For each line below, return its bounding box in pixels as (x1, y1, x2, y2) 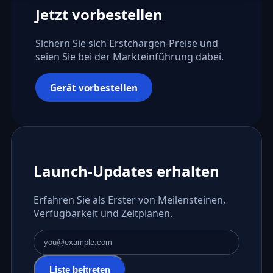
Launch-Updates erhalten (33, 161, 219, 182)
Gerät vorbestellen (49, 81, 138, 94)
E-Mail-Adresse (32, 256, 101, 270)
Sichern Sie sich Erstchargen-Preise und (35, 37, 218, 51)
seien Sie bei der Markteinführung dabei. (35, 50, 224, 64)
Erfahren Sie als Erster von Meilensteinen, (33, 193, 225, 207)
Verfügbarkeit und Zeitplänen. (33, 207, 172, 221)
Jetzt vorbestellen (35, 4, 163, 25)
